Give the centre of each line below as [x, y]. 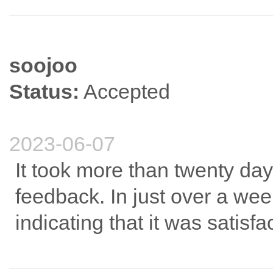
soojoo [43, 66]
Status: [44, 92]
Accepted [125, 92]
